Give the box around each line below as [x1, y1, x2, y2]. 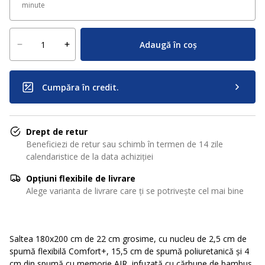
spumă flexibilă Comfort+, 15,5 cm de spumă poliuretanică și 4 [9, 245, 249, 257]
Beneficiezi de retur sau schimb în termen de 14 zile [26, 138, 223, 150]
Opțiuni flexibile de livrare [26, 173, 135, 184]
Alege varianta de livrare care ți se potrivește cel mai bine [26, 185, 244, 196]
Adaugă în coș [139, 38, 197, 50]
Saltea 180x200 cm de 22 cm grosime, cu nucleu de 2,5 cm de [9, 233, 247, 244]
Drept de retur [26, 126, 88, 137]
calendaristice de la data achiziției [26, 151, 153, 162]
